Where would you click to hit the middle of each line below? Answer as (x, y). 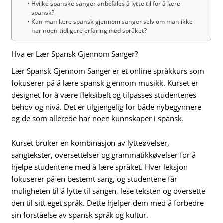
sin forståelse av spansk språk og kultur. (80, 215)
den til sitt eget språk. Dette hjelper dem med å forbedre (108, 203)
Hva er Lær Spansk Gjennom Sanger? (75, 54)
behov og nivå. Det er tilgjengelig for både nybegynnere (107, 106)
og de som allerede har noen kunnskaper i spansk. (98, 118)
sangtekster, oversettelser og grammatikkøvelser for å (104, 155)
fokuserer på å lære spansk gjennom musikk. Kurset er (105, 82)
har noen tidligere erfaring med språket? (89, 31)
